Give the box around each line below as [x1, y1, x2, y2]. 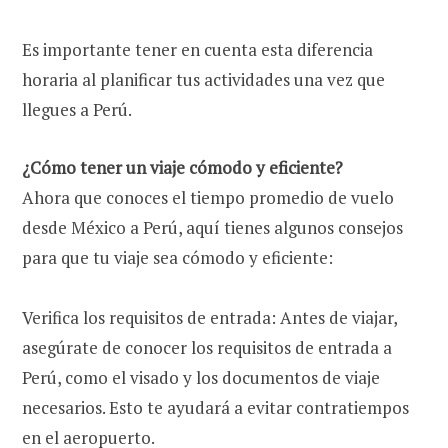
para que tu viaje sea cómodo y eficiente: [22, 245, 333, 269]
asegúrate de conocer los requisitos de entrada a [22, 335, 392, 359]
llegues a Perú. [22, 97, 132, 121]
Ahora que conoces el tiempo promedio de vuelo [22, 185, 394, 209]
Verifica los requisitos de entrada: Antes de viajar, [22, 305, 397, 329]
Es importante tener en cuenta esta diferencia [22, 37, 373, 61]
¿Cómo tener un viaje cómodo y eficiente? [22, 155, 343, 179]
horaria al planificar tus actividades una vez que [22, 67, 385, 91]
